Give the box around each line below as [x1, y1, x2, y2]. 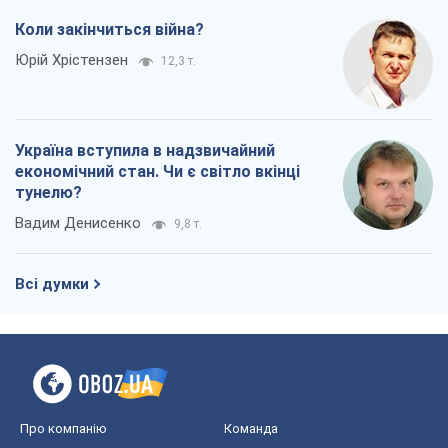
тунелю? [15, 183, 82, 203]
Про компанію [20, 421, 107, 437]
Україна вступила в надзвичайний [15, 141, 275, 161]
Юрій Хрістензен [15, 51, 128, 70]
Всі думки [15, 275, 89, 294]
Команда [224, 421, 278, 437]
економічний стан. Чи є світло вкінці [15, 162, 300, 182]
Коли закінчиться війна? [15, 20, 204, 40]
